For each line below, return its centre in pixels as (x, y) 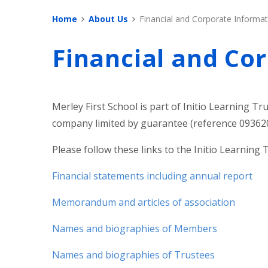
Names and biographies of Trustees (133, 255)
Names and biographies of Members (135, 228)
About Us (108, 19)
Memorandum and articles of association (144, 202)
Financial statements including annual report (152, 176)
